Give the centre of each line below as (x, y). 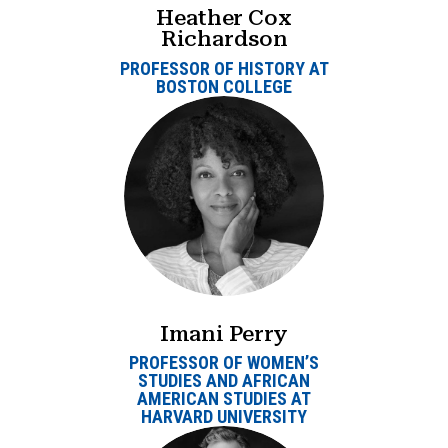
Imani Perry (224, 333)
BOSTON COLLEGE (224, 86)
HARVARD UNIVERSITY (224, 417)
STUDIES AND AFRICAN (224, 381)
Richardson (224, 38)
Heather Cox (224, 17)
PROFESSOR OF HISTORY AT (224, 68)
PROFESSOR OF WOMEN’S (224, 363)
